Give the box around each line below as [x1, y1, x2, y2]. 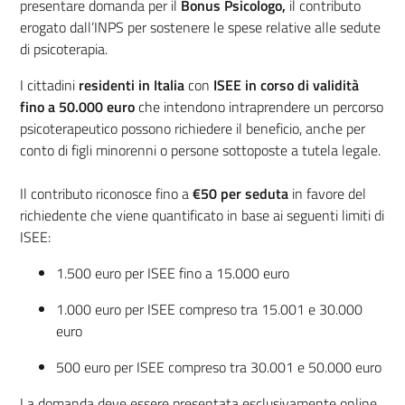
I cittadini [20, 73, 75, 96]
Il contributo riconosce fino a [20, 182, 193, 204]
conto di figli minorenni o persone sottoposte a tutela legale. [20, 138, 384, 161]
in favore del [288, 182, 366, 204]
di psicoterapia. [20, 37, 111, 60]
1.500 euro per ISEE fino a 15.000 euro [56, 261, 289, 284]
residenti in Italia [75, 73, 184, 96]
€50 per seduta [193, 182, 288, 204]
